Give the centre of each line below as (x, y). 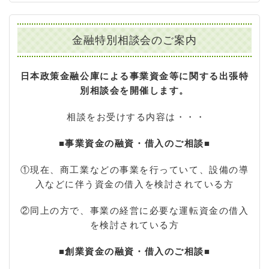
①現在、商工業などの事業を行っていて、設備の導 (134, 170)
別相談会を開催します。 (134, 90)
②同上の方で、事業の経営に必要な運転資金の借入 (134, 210)
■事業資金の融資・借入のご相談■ (134, 143)
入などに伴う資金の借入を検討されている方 (134, 184)
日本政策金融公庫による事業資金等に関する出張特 (134, 76)
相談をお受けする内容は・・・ (136, 117)
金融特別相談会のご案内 (134, 40)
